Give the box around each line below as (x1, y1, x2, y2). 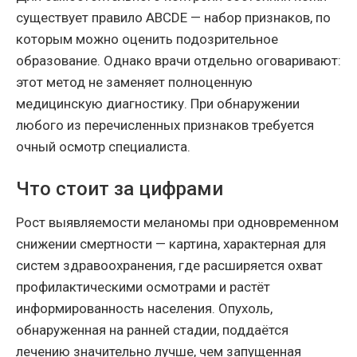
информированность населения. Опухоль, (16, 300, 273, 316)
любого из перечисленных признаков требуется (16, 116, 314, 133)
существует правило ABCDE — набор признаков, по (16, 9, 331, 25)
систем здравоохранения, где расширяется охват (16, 257, 323, 273)
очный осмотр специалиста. (16, 138, 190, 155)
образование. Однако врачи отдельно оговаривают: (16, 52, 341, 69)
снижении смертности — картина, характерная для (16, 235, 326, 252)
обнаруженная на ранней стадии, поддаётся (16, 321, 288, 338)
